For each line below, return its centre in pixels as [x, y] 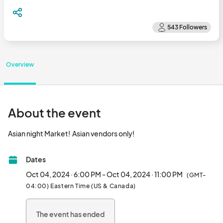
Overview [20, 64]
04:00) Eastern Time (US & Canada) [81, 186]
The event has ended [70, 214]
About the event [55, 112]
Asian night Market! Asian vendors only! [163, 133]
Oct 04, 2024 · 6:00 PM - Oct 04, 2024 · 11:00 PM [104, 174]
